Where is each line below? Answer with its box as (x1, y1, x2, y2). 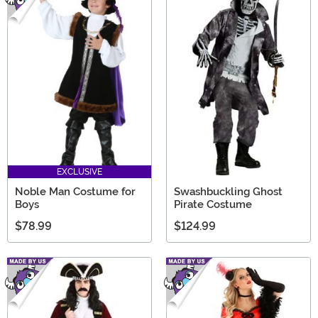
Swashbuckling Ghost (174, 185, 283, 199)
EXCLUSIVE (57, 167, 102, 177)
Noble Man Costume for (15, 185, 136, 199)
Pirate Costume (174, 198, 252, 212)
